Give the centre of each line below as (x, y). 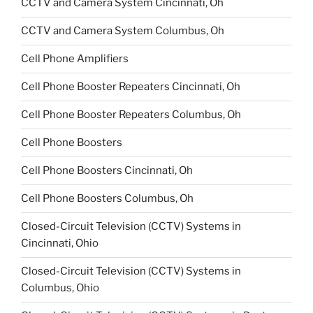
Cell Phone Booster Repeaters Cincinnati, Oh (131, 87)
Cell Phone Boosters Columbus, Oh (107, 199)
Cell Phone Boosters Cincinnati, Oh (107, 171)
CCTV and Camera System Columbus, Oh (123, 31)
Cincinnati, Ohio (60, 243)
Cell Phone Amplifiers (75, 59)
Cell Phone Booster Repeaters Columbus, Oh (131, 115)
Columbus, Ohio (60, 288)
